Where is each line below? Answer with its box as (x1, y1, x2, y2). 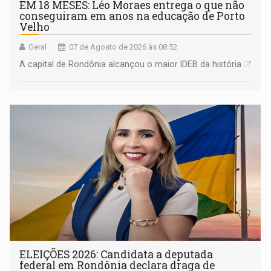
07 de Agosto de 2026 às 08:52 (69, 42, 178, 51)
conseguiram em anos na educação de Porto (19, 8, 246, 23)
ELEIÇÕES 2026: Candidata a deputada (19, 247, 214, 261)
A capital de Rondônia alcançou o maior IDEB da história (19, 59, 242, 69)
